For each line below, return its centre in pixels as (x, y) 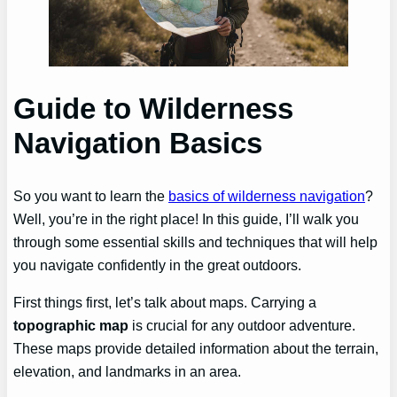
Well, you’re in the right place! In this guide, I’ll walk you (187, 218)
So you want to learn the (91, 195)
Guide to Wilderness (154, 108)
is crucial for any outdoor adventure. (242, 326)
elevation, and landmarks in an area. (128, 372)
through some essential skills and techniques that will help (196, 241)
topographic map (71, 326)
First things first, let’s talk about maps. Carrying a (165, 303)
